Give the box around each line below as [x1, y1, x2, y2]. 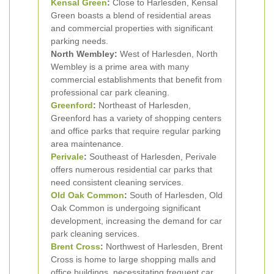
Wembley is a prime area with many [51, 62, 189, 72]
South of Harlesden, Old [127, 190, 223, 200]
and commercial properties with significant [51, 23, 213, 33]
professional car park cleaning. [51, 87, 169, 97]
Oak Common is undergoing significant [51, 203, 201, 213]
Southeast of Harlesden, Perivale [87, 152, 217, 161]
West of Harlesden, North [117, 49, 218, 59]
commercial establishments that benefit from [51, 75, 222, 84]
